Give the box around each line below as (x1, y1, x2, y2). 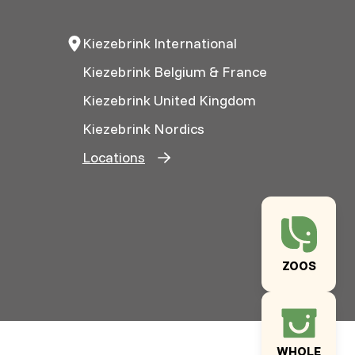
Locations (82, 148, 145, 167)
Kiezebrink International (82, 34, 237, 53)
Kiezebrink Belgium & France (82, 63, 267, 82)
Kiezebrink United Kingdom (82, 91, 256, 110)
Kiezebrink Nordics (82, 120, 204, 139)
